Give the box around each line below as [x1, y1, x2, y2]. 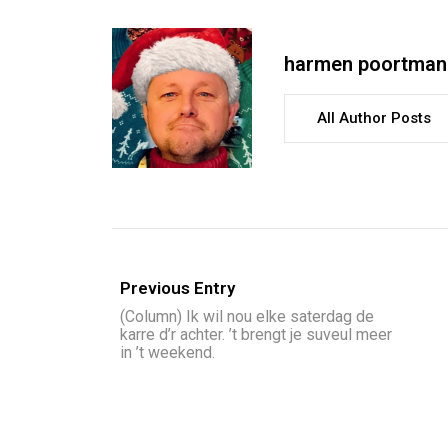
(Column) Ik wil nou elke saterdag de [120, 306, 374, 326]
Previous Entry [120, 277, 235, 298]
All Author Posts [317, 109, 431, 128]
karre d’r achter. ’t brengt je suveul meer [120, 324, 392, 344]
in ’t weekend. [120, 342, 215, 362]
